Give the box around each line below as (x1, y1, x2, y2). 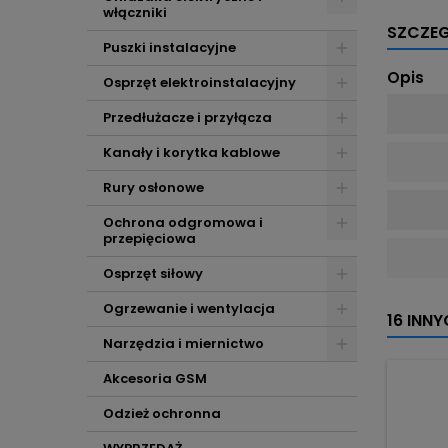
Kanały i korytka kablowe (103, 143, 280, 162)
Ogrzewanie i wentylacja (103, 299, 275, 318)
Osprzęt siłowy (103, 264, 203, 283)
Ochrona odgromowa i (103, 213, 263, 232)
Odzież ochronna (103, 404, 221, 423)
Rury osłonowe (103, 178, 204, 197)
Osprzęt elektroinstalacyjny (103, 73, 296, 92)
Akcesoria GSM (103, 369, 207, 388)
